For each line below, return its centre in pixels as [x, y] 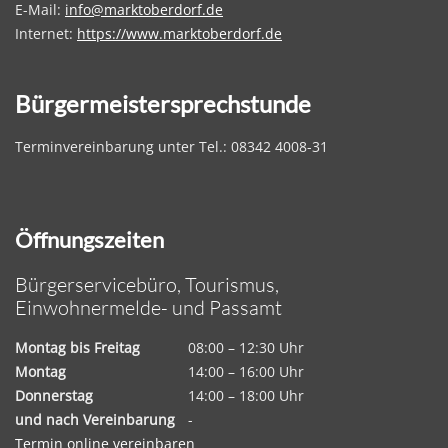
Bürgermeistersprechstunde [163, 104]
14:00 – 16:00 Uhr [246, 371]
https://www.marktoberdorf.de [179, 33]
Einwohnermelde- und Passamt [148, 307]
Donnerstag [54, 395]
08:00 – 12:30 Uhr [246, 347]
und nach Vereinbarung [95, 419]
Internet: [46, 33]
